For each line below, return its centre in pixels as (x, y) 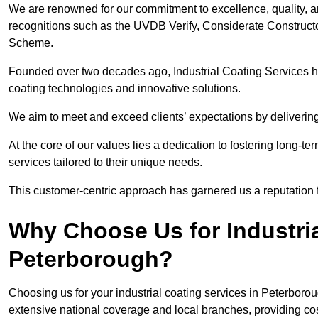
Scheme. (31, 43)
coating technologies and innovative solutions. (126, 89)
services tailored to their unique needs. (107, 163)
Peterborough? (91, 259)
